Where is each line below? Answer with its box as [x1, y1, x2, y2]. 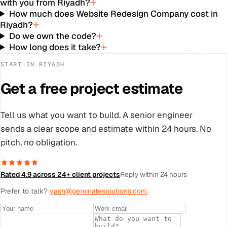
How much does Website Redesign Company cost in [9, 8, 218, 19]
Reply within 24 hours [120, 169, 187, 179]
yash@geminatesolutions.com [50, 186, 147, 196]
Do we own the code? [9, 30, 97, 42]
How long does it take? [9, 41, 101, 53]
